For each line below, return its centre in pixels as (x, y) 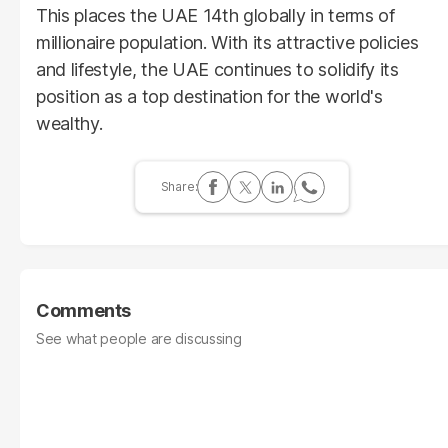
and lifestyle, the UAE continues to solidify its (217, 70)
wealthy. (69, 124)
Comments (84, 311)
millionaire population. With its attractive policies (227, 43)
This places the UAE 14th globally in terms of (215, 16)
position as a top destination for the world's (209, 97)
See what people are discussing (139, 339)
